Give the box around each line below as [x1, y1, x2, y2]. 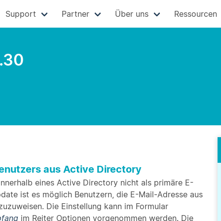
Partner [61, 9, 89, 19]
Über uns [114, 9, 148, 19]
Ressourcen [174, 9, 217, 19]
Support [5, 9, 36, 19]
